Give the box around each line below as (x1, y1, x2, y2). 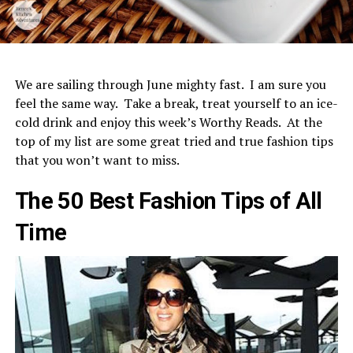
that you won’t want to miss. (14, 150, 180, 169)
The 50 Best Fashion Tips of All (14, 187, 322, 214)
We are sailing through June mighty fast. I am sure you (14, 75, 326, 93)
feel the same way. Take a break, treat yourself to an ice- (14, 94, 338, 112)
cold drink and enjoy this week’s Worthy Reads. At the (14, 113, 322, 131)
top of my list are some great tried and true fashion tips (14, 132, 333, 150)
